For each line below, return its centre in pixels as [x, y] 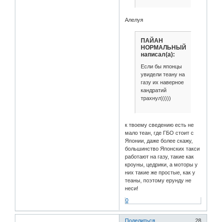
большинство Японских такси [163, 148]
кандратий [153, 90]
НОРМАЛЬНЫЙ [163, 48]
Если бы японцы [161, 66]
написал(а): [158, 55]
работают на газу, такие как [160, 156]
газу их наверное [162, 82]
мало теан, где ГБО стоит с [160, 133]
